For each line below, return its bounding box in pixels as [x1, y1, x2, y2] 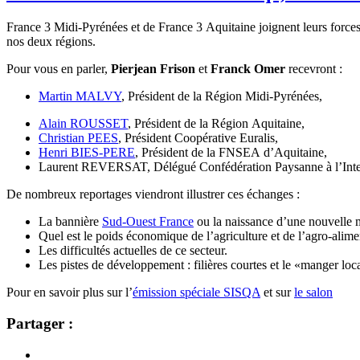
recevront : [285, 62, 342, 76]
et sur [260, 285, 294, 300]
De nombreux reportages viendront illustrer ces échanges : [6, 187, 300, 202]
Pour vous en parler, [6, 62, 111, 76]
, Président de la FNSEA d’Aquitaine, [135, 145, 327, 160]
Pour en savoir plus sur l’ [6, 285, 133, 300]
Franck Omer [211, 62, 285, 76]
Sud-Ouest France [102, 215, 194, 229]
